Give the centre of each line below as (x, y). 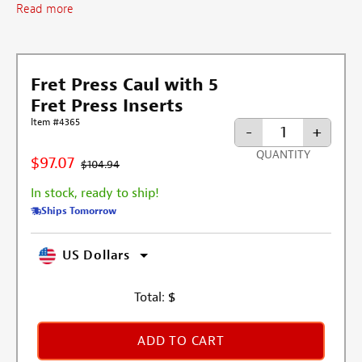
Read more (45, 10)
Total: (149, 297)
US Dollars (96, 256)
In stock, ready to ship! (95, 193)
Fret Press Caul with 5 (124, 84)
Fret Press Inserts (107, 105)
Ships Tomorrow (79, 210)
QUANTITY (283, 155)
